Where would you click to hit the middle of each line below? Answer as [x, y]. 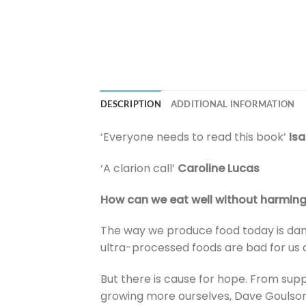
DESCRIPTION [131, 103]
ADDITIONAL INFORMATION [233, 103]
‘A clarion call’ [139, 168]
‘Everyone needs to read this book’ [195, 137]
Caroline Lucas [219, 168]
